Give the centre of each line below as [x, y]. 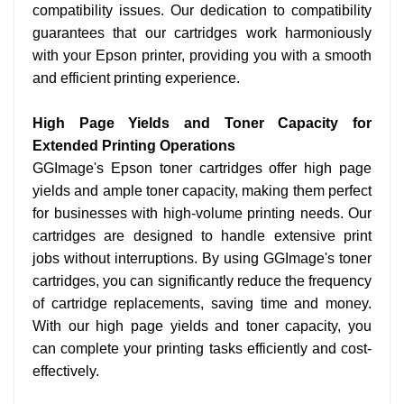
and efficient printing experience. [136, 78]
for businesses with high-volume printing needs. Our [202, 213]
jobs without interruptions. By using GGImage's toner [202, 258]
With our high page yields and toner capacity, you [202, 326]
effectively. [66, 371]
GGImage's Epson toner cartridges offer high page [202, 168]
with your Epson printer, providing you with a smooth [202, 55]
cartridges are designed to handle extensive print [202, 236]
